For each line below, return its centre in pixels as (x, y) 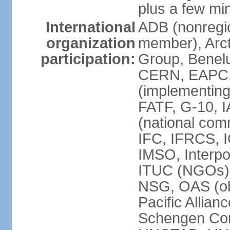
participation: (88, 59)
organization (91, 43)
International (90, 27)
